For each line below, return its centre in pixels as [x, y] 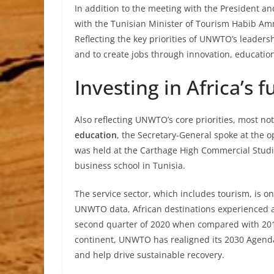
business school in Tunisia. [130, 165]
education [96, 135]
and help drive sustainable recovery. [150, 255]
